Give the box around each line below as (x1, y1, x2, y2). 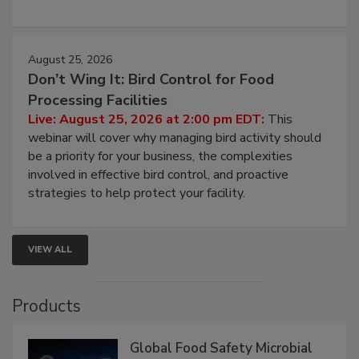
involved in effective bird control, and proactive (28, 166, 288, 184)
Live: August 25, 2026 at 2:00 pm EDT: (28, 111, 268, 129)
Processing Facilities (28, 91, 167, 111)
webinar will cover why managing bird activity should (28, 129, 321, 147)
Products (12, 295, 81, 318)
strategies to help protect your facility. (28, 184, 245, 203)
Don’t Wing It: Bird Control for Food (28, 70, 274, 90)
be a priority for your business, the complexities (28, 147, 292, 166)
